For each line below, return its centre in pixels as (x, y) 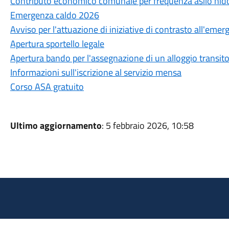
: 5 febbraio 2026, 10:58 (147, 125)
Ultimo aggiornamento (56, 125)
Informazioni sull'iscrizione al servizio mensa (96, 72)
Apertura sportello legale (57, 44)
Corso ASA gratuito (47, 87)
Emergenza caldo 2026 (54, 15)
